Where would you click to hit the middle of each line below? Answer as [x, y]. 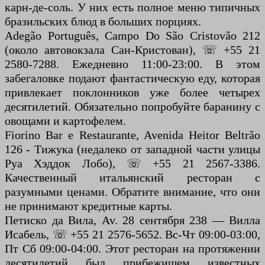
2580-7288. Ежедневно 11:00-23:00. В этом [132, 64]
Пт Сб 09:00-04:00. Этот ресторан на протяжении [132, 249]
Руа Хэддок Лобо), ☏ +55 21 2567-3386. [132, 164]
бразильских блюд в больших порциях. [103, 22]
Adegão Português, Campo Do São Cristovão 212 [132, 36]
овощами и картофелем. [65, 121]
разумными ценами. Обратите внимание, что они [132, 192]
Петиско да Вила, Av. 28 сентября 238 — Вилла [132, 220]
